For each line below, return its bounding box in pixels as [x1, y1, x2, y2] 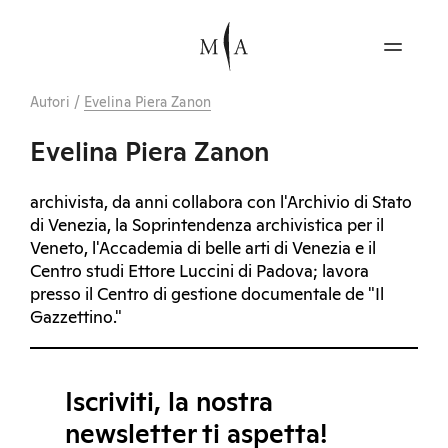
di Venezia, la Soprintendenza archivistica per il [30, 217, 384, 235]
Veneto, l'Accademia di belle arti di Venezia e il [30, 240, 376, 258]
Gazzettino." [30, 309, 122, 327]
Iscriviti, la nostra [65, 389, 273, 416]
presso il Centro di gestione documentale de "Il [30, 286, 384, 304]
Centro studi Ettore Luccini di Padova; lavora [30, 263, 369, 281]
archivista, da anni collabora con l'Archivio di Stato [30, 194, 412, 212]
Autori [30, 95, 70, 110]
